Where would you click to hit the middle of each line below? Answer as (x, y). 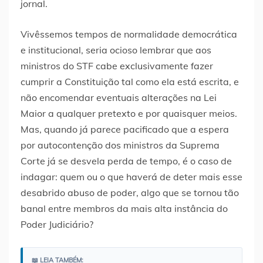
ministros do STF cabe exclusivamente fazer (117, 66)
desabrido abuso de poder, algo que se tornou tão (130, 193)
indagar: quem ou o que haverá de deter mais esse (131, 177)
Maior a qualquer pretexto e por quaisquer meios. (129, 114)
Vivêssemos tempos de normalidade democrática (129, 34)
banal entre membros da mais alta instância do (124, 209)
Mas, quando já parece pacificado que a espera (125, 129)
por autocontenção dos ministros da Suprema (120, 145)
